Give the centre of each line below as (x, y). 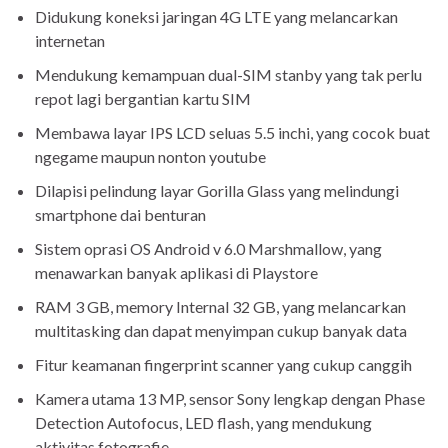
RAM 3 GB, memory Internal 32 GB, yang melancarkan (220, 307)
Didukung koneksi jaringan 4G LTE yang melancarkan (216, 17)
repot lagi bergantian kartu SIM (143, 99)
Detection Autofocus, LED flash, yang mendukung (203, 423)
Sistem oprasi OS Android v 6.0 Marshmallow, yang (208, 249)
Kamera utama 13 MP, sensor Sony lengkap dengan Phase (230, 399)
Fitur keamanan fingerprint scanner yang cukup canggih (223, 365)
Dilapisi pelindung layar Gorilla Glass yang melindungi (217, 191)
